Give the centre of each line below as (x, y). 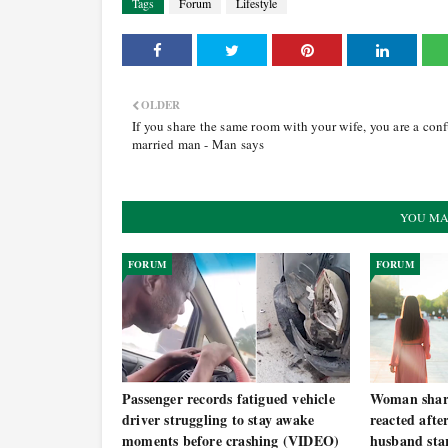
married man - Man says (198, 144)
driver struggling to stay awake (218, 419)
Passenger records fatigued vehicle (228, 398)
